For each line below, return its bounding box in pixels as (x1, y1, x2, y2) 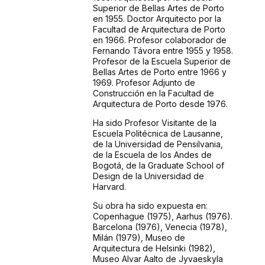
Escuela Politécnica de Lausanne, (92, 128, 223, 139)
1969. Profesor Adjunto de (92, 77, 195, 88)
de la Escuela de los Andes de (92, 150, 212, 160)
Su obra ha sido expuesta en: (92, 201, 208, 211)
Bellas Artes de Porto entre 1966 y (92, 67, 227, 77)
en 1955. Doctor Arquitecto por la (92, 14, 221, 24)
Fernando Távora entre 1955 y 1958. (92, 46, 233, 56)
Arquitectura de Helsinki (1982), (92, 243, 215, 254)
